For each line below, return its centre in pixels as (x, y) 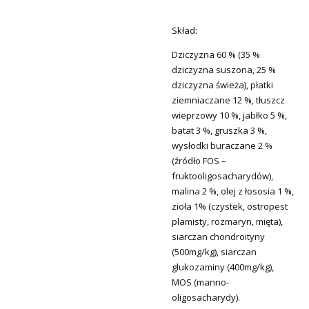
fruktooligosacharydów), (222, 176)
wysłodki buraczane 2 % (222, 145)
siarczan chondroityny (218, 236)
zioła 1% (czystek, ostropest (230, 206)
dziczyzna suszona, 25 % (224, 69)
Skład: (185, 30)
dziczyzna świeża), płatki (222, 84)
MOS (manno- (200, 282)
